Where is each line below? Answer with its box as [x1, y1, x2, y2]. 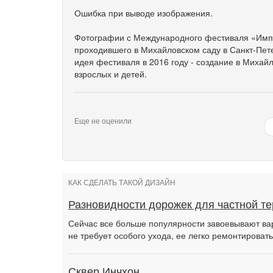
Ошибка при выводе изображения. [74, 7, 213, 19]
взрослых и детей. [74, 68, 147, 80]
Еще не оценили [74, 115, 132, 126]
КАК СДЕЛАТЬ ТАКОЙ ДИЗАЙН [68, 179, 175, 187]
